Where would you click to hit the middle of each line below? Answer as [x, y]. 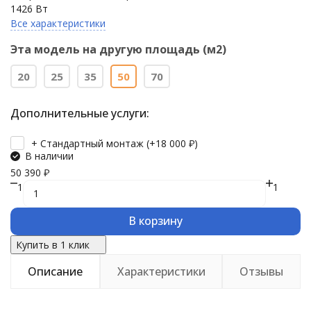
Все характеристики [58, 23]
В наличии [49, 155]
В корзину [155, 220]
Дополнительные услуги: [80, 113]
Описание [55, 271]
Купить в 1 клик [53, 244]
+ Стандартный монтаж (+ [93, 143]
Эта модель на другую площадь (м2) [118, 49]
